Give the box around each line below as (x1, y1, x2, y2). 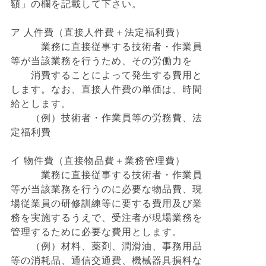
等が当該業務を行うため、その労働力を (11, 56, 192, 66)
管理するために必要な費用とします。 (11, 227, 182, 237)
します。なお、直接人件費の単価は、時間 (11, 84, 202, 94)
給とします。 (11, 99, 71, 109)
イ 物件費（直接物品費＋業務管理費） (11, 156, 185, 166)
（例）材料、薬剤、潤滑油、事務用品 (11, 241, 202, 251)
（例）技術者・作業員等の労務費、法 (11, 113, 202, 123)
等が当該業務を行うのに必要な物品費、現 (11, 184, 202, 194)
